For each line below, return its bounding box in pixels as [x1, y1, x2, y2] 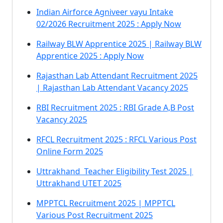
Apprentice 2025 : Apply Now [36, 50, 144, 61]
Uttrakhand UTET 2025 [36, 178, 121, 189]
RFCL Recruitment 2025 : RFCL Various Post [36, 134, 197, 145]
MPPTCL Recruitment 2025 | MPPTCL [36, 198, 175, 209]
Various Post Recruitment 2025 [36, 210, 153, 221]
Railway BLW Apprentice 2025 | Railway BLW [36, 38, 202, 49]
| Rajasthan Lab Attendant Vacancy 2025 [36, 82, 188, 93]
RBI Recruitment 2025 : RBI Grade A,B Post [36, 102, 194, 113]
